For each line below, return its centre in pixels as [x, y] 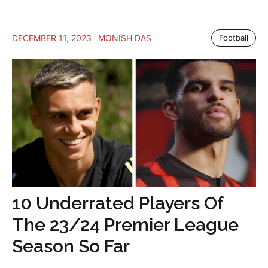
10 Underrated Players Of [118, 203]
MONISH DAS [125, 38]
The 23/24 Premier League [125, 224]
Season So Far [71, 246]
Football [234, 37]
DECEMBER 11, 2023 [52, 38]
